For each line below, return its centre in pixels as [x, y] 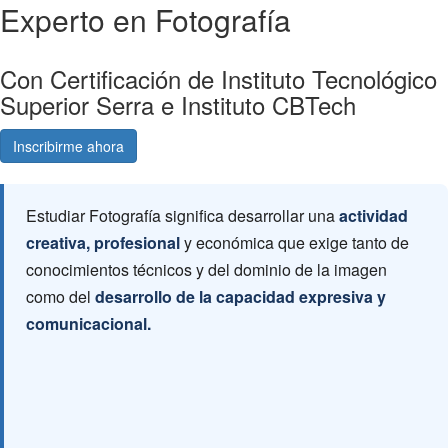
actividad [373, 215]
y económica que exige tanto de [294, 242]
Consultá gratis [202, 146]
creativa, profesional [103, 242]
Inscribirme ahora [68, 146]
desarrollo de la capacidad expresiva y [240, 296]
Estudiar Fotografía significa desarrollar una [182, 215]
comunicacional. [88, 323]
